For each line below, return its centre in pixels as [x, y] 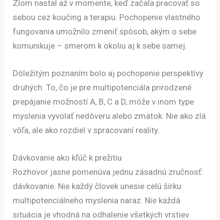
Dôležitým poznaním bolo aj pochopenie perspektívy [108, 73]
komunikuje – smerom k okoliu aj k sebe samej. [100, 46]
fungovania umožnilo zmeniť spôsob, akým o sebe [105, 31]
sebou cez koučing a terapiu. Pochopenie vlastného [107, 17]
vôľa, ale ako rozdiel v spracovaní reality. [86, 130]
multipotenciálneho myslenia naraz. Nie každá [97, 201]
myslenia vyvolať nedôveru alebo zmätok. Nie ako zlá [110, 116]
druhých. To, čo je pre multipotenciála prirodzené [102, 88]
